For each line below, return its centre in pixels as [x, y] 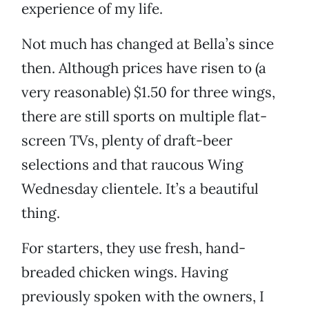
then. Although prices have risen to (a [144, 68]
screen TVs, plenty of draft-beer [127, 141]
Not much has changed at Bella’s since [148, 44]
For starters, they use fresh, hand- [133, 248]
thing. [41, 213]
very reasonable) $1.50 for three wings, [148, 92]
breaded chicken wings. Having [125, 272]
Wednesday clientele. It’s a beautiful [140, 189]
